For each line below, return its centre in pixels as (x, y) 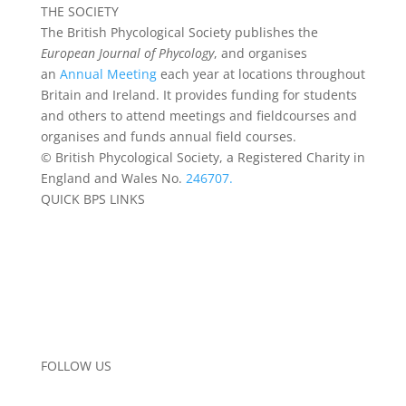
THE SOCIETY (79, 11)
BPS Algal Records (95, 282)
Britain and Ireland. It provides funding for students (198, 95)
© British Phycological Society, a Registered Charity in (203, 157)
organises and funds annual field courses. (168, 136)
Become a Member (97, 241)
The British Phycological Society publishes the (179, 32)
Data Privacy (77, 303)
